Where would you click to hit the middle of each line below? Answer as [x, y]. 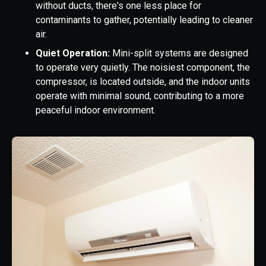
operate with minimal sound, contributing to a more [140, 96]
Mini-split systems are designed [180, 53]
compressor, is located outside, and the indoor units [143, 82]
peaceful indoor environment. [96, 110]
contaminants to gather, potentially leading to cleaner [144, 20]
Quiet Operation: [74, 53]
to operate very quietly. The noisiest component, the [143, 68]
